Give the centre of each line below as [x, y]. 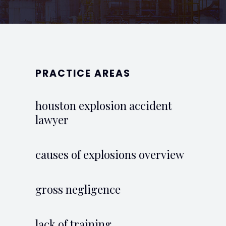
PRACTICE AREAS [83, 73]
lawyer [52, 119]
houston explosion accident [104, 105]
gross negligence [78, 189]
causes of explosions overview [110, 154]
